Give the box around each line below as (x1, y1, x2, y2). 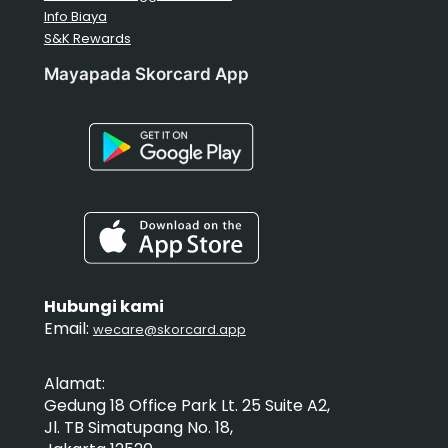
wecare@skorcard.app (92, 320, 246, 340)
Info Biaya (43, 6, 107, 26)
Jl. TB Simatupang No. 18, (43, 416, 233, 440)
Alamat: (43, 372, 105, 396)
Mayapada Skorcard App (43, 63, 249, 84)
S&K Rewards (43, 28, 131, 48)
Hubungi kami (43, 295, 164, 319)
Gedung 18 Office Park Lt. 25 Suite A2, (43, 394, 330, 418)
